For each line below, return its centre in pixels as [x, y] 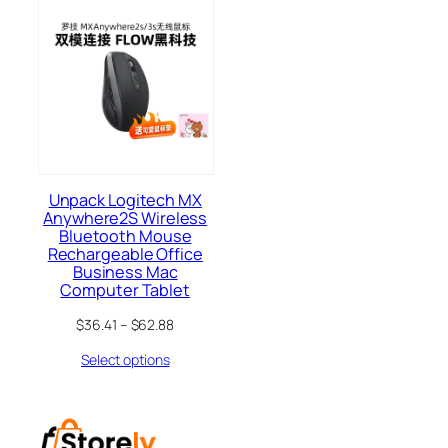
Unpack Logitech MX [125, 200]
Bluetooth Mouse [125, 236]
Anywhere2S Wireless [125, 218]
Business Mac [125, 272]
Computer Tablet [125, 290]
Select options [125, 360]
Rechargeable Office [125, 254]
